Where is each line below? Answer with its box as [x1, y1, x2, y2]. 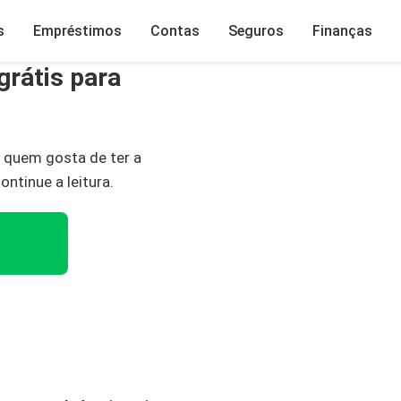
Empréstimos [33, 21, 122, 39]
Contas [150, 21, 200, 39]
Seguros [228, 21, 284, 39]
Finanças [312, 21, 372, 39]
